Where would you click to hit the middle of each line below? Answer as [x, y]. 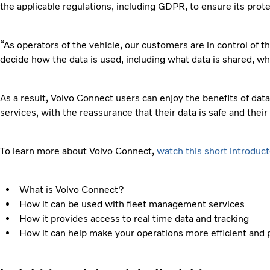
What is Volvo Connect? [71, 190]
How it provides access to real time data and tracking [134, 219]
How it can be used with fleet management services [132, 204]
